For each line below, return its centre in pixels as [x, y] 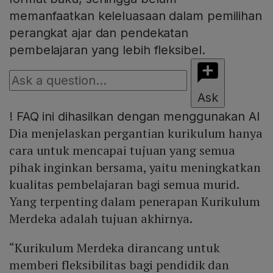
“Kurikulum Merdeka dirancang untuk [115, 247]
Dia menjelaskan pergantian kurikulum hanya [136, 133]
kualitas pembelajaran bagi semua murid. [124, 184]
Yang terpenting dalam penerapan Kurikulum [135, 201]
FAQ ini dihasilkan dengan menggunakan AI [136, 116]
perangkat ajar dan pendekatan [99, 33]
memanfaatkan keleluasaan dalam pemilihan [136, 16]
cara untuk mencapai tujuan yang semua [122, 150]
